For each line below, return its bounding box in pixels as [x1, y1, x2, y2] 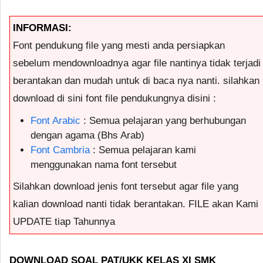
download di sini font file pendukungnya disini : [13, 92, 216, 104]
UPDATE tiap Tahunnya [13, 215, 115, 227]
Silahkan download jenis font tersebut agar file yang [13, 180, 238, 192]
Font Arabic [31, 114, 80, 126]
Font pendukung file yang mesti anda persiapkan [13, 39, 225, 51]
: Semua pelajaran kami [90, 144, 196, 156]
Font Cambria [31, 144, 90, 156]
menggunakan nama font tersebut [31, 159, 177, 170]
